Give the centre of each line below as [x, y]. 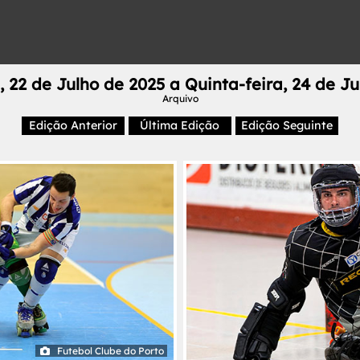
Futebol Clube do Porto [110, 350]
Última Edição [180, 126]
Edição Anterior [73, 126]
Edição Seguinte [287, 126]
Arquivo [180, 98]
